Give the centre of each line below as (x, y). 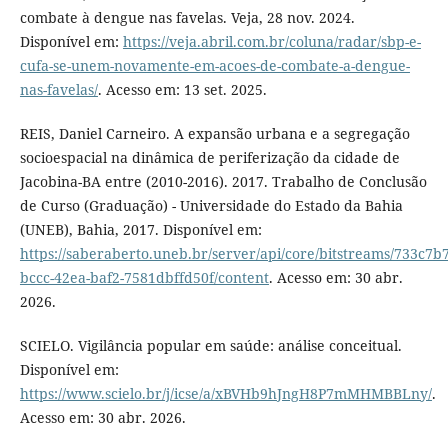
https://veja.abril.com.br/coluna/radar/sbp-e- (271, 41)
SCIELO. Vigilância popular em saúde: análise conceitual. (210, 345)
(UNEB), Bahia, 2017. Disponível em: (140, 229)
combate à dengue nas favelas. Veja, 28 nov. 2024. (187, 17)
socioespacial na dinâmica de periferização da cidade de (209, 157)
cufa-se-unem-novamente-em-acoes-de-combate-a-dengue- (214, 65)
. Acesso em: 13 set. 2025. (182, 89)
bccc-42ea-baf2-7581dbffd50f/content (144, 277)
